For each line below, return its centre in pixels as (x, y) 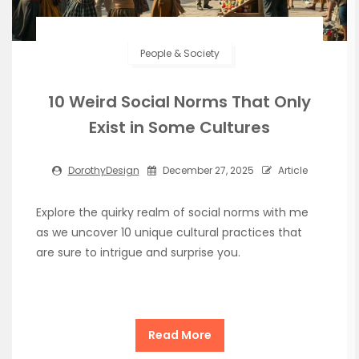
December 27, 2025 (207, 170)
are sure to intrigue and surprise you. (138, 252)
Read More (179, 335)
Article (291, 170)
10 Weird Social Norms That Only (179, 101)
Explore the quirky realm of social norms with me (172, 212)
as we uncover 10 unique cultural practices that (169, 232)
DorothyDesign (103, 170)
